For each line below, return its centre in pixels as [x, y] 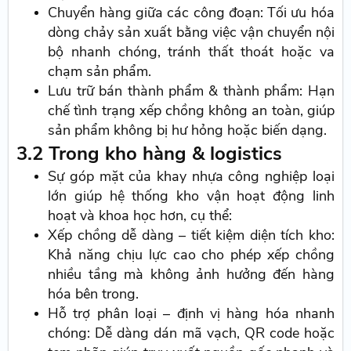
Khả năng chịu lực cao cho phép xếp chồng [191, 254]
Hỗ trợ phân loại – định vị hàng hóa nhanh [191, 313]
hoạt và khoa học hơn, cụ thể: [140, 215]
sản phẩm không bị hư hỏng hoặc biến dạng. [188, 130]
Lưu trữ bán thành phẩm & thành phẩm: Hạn [191, 90]
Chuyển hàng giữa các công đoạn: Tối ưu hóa [191, 12]
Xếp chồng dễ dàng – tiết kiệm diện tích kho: [191, 235]
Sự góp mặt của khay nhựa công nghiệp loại [191, 176]
